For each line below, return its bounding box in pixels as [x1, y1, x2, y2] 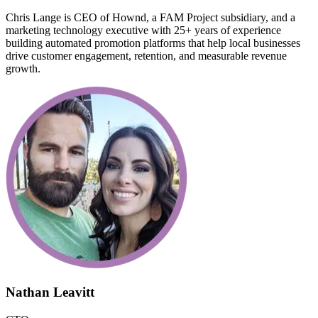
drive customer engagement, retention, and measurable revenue [6, 50, 287, 62]
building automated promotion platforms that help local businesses [6, 37, 300, 50]
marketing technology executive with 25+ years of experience [6, 24, 281, 37]
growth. [6, 62, 40, 75]
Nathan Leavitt [6, 284, 94, 300]
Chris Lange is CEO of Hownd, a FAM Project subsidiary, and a [6, 11, 295, 24]
